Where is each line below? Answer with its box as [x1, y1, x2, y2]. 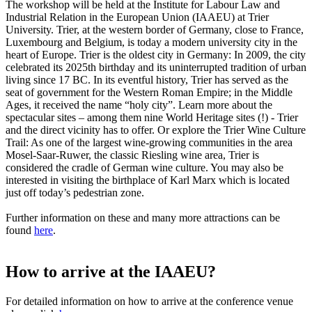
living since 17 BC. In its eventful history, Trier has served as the [6, 73, 288, 86]
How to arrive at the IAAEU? [6, 263, 216, 281]
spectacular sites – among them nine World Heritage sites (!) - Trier [6, 111, 298, 123]
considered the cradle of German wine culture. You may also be [6, 161, 283, 173]
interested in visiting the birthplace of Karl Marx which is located [6, 173, 290, 186]
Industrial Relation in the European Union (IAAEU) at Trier [6, 10, 269, 23]
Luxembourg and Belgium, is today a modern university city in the [6, 36, 297, 48]
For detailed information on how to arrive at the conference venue [6, 295, 293, 308]
